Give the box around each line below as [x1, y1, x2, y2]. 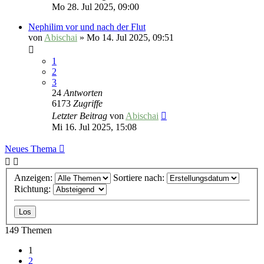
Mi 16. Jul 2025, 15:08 [52, 122, 137, 133]
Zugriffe [73, 98, 103, 109]
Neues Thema [5, 144, 57, 154]
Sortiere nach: [113, 172, 167, 183]
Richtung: [14, 183, 53, 194]
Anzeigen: [14, 172, 55, 183]
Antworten [64, 88, 103, 98]
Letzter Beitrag [52, 111, 110, 121]
